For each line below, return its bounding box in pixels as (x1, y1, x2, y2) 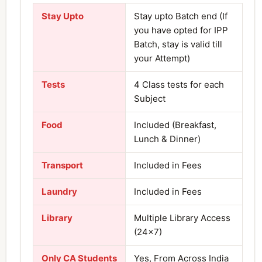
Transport (42, 159, 83, 171)
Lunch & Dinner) (134, 133, 201, 144)
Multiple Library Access (134, 212, 230, 223)
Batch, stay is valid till (134, 38, 222, 50)
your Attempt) (134, 52, 190, 64)
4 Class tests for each (134, 78, 224, 90)
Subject (134, 92, 166, 104)
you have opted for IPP (134, 24, 228, 36)
